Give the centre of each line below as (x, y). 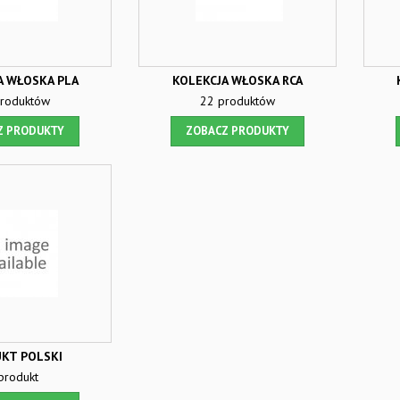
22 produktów (237, 101)
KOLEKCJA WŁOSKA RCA (237, 80)
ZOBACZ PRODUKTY (237, 131)
